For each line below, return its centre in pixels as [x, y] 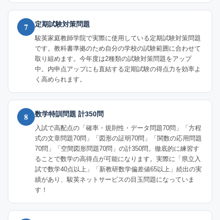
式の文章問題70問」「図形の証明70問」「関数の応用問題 [118, 138]
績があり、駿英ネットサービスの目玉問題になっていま [115, 180]
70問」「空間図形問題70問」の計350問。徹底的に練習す [117, 149]
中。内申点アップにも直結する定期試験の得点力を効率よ [118, 69]
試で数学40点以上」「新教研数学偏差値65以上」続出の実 [118, 169]
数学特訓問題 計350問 [69, 114]
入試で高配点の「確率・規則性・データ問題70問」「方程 [118, 128]
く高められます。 [60, 80]
